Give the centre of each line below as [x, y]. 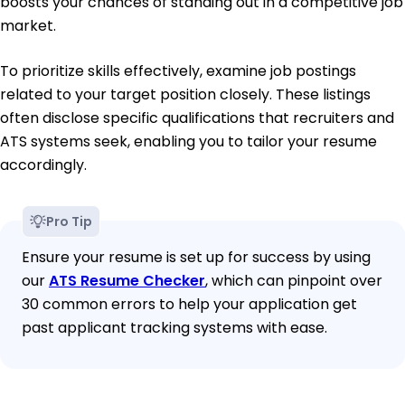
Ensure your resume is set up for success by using [196, 258]
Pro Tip [69, 222]
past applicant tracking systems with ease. [174, 328]
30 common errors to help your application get [189, 305]
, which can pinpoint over [294, 281]
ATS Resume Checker [127, 281]
